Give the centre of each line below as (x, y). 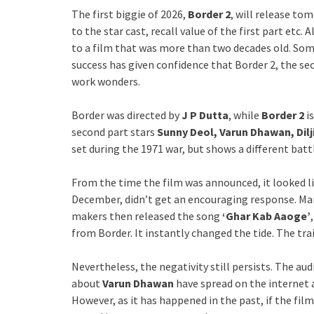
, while (245, 115)
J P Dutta (204, 115)
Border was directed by (125, 115)
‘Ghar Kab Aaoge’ (266, 216)
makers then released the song (147, 216)
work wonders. (106, 81)
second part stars (113, 131)
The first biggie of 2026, (130, 14)
